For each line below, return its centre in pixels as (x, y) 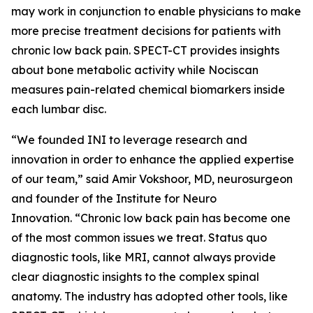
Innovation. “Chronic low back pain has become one (151, 218)
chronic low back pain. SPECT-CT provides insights (145, 50)
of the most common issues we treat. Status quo (139, 237)
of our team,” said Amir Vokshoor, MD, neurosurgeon (152, 179)
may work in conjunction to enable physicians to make (156, 11)
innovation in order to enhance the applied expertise (153, 159)
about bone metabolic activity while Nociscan (135, 70)
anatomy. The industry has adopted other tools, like (150, 296)
